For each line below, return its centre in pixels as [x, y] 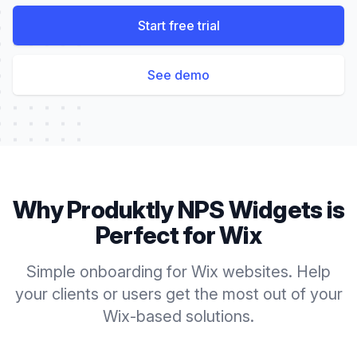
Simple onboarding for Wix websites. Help [178, 272]
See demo [178, 75]
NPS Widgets [250, 210]
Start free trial [178, 25]
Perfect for [158, 235]
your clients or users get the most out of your [178, 294]
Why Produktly [95, 210]
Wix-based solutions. [178, 316]
